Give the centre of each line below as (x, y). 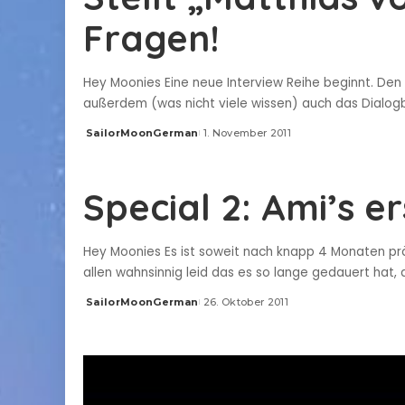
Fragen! (151, 38)
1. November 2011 (247, 132)
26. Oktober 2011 (246, 301)
